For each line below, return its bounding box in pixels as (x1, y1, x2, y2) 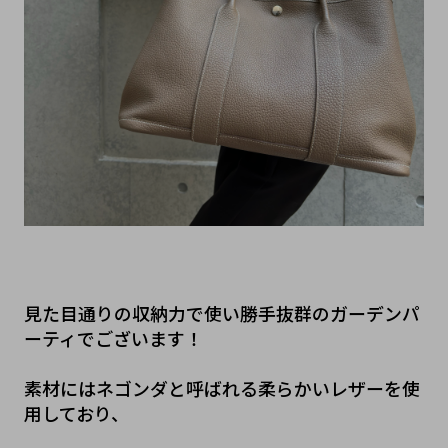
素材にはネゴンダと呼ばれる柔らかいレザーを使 (23, 375, 420, 402)
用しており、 (23, 400, 129, 427)
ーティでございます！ (23, 325, 203, 352)
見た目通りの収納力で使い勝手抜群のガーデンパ (23, 300, 420, 327)
